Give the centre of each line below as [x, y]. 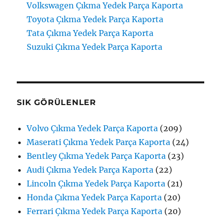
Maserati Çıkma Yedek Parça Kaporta [99, 142]
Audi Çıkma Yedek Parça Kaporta [90, 170]
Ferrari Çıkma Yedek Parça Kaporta [95, 211]
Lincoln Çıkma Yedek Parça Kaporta [96, 184]
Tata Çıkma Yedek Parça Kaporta [90, 33]
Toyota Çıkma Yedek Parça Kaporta [95, 19]
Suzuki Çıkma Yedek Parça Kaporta [95, 47]
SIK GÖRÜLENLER [56, 103]
